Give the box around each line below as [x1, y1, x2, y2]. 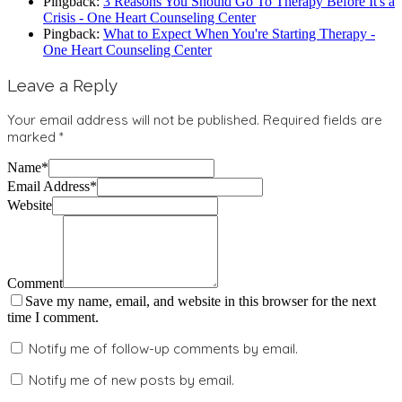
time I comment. [7, 310, 99, 326]
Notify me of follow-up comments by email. [29, 340, 298, 358]
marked [7, 128, 59, 146]
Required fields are [263, 111, 382, 129]
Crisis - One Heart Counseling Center [43, 10, 256, 26]
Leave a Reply [7, 74, 118, 95]
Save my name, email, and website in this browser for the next [25, 293, 376, 310]
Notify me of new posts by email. [29, 371, 234, 389]
